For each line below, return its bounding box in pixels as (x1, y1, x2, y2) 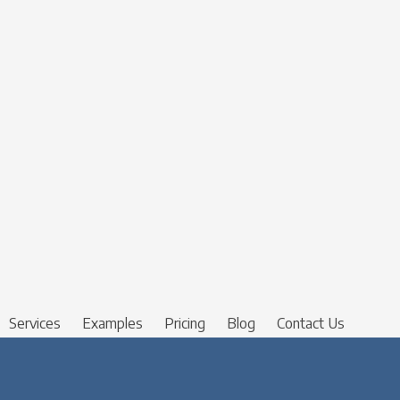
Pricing (164, 313, 205, 332)
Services (9, 313, 61, 332)
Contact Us (277, 313, 345, 332)
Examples (82, 313, 143, 332)
